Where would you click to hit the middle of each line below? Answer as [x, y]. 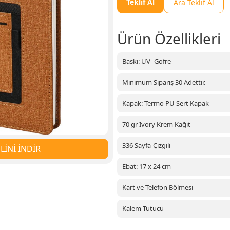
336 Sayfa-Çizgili [146, 145]
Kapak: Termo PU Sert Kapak [166, 103]
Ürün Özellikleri [169, 39]
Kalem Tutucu [143, 208]
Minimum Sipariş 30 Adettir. [164, 82]
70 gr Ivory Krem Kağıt [156, 124]
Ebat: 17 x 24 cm [147, 166]
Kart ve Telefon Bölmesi [158, 187]
